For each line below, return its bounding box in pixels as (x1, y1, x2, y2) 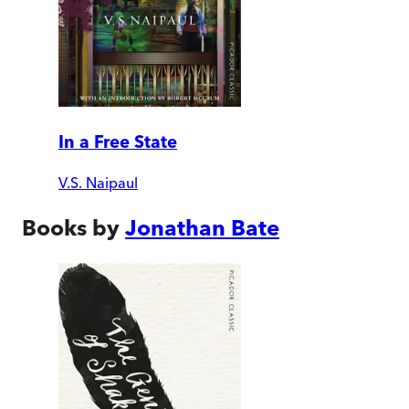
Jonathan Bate (125, 215, 279, 242)
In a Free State (58, 131, 177, 152)
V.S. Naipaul (58, 173, 138, 193)
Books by (22, 215, 120, 242)
